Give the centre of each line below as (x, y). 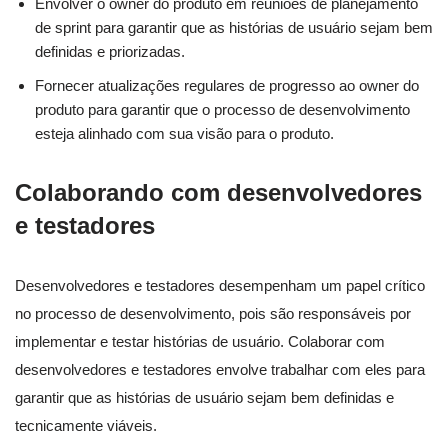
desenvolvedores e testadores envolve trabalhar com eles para (220, 370)
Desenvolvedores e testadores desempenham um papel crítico (220, 286)
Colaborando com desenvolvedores (218, 193)
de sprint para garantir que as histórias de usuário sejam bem (234, 28)
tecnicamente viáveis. (86, 426)
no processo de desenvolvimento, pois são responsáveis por (213, 314)
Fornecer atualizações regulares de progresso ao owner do (227, 86)
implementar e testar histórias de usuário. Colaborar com (200, 342)
